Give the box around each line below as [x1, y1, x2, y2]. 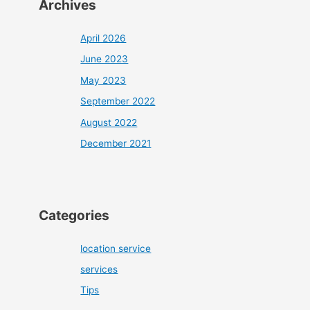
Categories [39, 206, 110, 224]
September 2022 [80, 95, 156, 107]
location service [80, 242, 152, 254]
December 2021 [80, 138, 152, 149]
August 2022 [80, 116, 138, 128]
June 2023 [80, 53, 129, 65]
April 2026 [80, 33, 127, 44]
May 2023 [80, 74, 127, 86]
